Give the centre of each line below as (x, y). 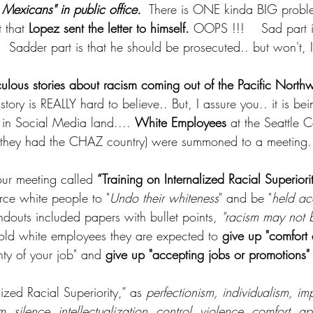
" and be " (245, 198)
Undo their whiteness (164, 198)
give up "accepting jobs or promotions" (208, 254)
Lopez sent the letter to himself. (109, 28)
